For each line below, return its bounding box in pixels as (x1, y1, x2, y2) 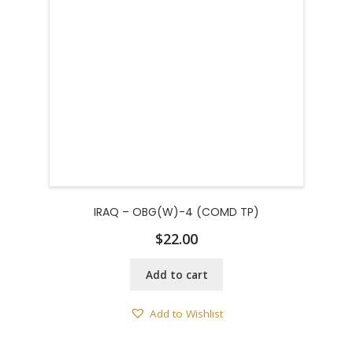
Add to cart (145, 267, 208, 282)
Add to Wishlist (150, 306, 223, 321)
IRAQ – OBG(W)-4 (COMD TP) (94, 203, 259, 220)
